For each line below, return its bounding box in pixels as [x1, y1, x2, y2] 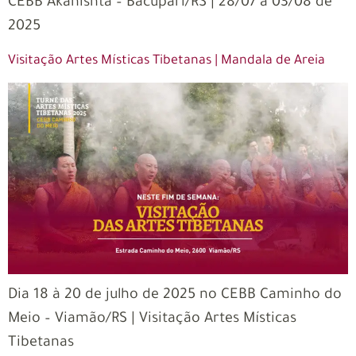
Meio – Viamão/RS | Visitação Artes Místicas [8, 311, 296, 327]
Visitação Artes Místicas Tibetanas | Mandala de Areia [8, 53, 325, 68]
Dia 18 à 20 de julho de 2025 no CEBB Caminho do [8, 287, 342, 304]
